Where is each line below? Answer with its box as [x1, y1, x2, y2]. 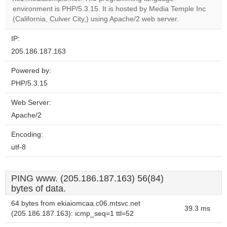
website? [142, 14, 169, 21]
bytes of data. [11, 183, 66, 194]
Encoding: [11, 131, 43, 138]
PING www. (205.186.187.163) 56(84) [11, 173, 164, 183]
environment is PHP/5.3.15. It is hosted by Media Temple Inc [13, 5, 206, 13]
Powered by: [11, 67, 51, 74]
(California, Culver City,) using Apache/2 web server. [13, 15, 179, 23]
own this [142, 5, 167, 12]
